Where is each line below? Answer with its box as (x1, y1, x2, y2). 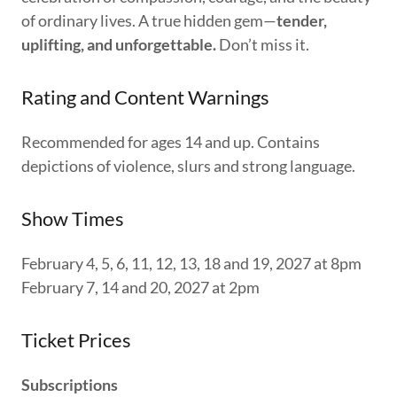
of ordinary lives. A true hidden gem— (21, 11, 276, 30)
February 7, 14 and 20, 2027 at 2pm (21, 277, 265, 297)
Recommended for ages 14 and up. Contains (21, 132, 320, 152)
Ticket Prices (21, 328, 131, 352)
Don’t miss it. (216, 35, 309, 54)
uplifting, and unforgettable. (21, 35, 216, 54)
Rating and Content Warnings (21, 85, 269, 109)
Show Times (21, 206, 124, 230)
